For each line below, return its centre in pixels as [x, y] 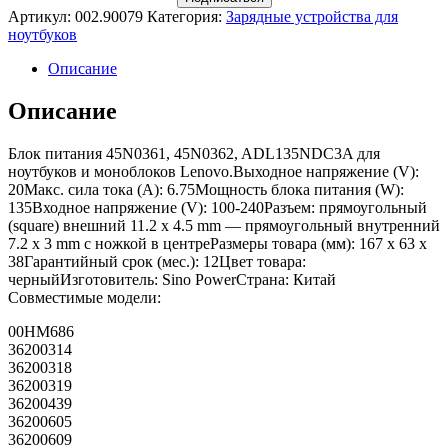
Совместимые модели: [84, 298]
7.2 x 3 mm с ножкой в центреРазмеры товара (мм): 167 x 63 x [217, 244]
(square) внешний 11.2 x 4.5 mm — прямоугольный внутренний [224, 226]
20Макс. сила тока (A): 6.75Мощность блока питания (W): [206, 190]
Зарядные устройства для [312, 17]
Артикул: [41, 17]
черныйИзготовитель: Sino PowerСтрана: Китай [172, 280]
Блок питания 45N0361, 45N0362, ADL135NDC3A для [194, 154]
